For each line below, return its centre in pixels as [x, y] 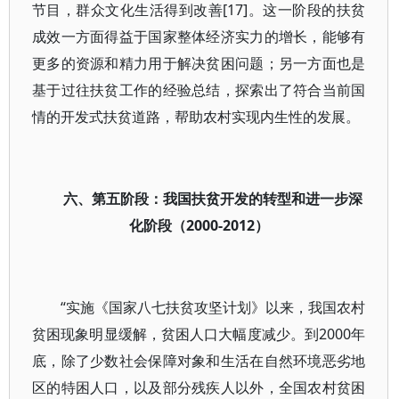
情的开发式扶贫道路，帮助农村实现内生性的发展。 [196, 117]
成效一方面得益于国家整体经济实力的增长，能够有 [199, 37]
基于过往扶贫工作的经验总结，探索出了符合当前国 [199, 90]
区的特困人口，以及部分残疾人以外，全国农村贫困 [199, 387]
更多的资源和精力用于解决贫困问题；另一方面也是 [199, 63]
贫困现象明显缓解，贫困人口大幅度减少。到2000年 [199, 334]
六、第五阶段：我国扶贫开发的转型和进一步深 [213, 199]
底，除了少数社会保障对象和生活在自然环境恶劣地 [199, 361]
